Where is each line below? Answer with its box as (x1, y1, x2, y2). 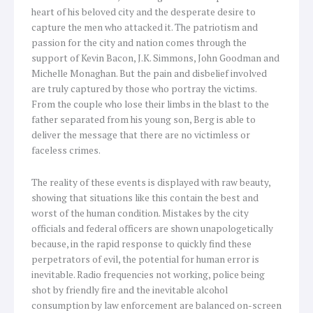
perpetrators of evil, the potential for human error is (31, 253, 259, 266)
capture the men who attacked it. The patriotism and (31, 21, 258, 34)
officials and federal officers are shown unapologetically (31, 222, 273, 235)
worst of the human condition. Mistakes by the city (31, 207, 249, 220)
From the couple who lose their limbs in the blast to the (31, 98, 269, 111)
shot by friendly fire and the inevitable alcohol (31, 284, 228, 297)
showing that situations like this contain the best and (31, 191, 259, 205)
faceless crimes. (31, 144, 101, 157)
